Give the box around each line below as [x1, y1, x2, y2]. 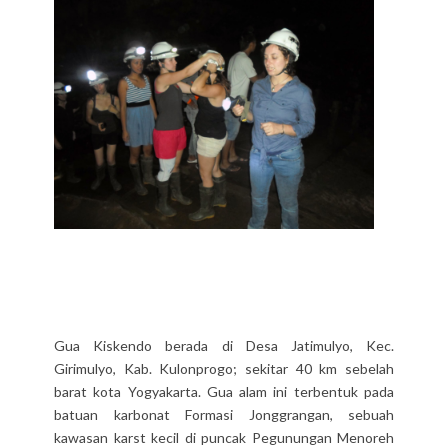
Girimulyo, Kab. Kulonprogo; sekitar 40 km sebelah [54, 360, 394, 378]
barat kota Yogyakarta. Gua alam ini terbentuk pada [54, 383, 394, 401]
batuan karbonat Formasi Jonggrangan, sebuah [54, 406, 394, 424]
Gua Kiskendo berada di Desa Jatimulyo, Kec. [54, 337, 394, 355]
